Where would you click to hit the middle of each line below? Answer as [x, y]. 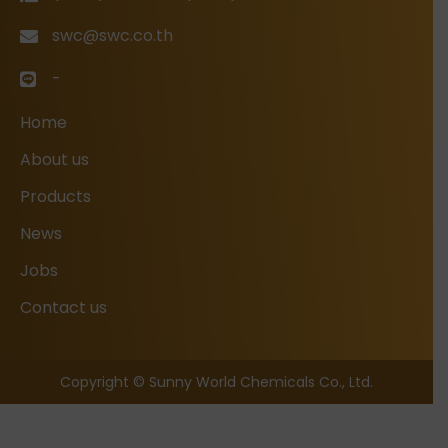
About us [54, 160]
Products [55, 197]
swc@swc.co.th [112, 36]
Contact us [63, 308]
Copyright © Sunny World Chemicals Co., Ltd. [216, 382]
